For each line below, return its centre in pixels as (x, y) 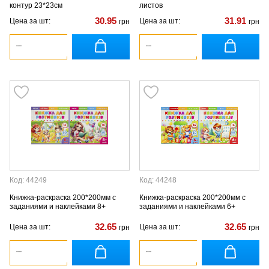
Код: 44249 (28, 180)
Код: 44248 (158, 180)
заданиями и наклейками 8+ (58, 207)
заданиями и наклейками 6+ (187, 207)
